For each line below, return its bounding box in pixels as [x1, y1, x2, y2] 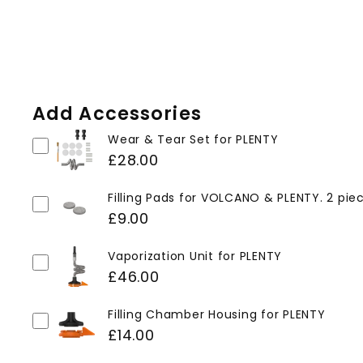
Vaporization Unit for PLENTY [108, 248, 282, 264]
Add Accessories [32, 100, 202, 126]
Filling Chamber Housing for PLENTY [108, 306, 326, 322]
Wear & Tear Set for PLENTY [108, 131, 279, 147]
